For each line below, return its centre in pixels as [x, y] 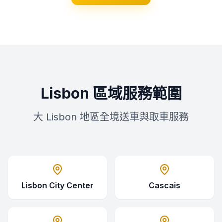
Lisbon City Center [57, 185]
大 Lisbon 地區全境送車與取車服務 [111, 117]
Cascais [165, 185]
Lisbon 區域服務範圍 [111, 93]
